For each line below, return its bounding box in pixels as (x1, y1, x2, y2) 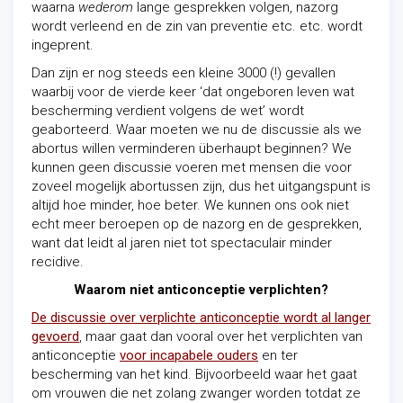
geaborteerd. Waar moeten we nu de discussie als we (31, 121, 362, 138)
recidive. (31, 254, 84, 270)
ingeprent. (31, 37, 94, 53)
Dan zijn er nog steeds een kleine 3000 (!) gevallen (31, 65, 336, 81)
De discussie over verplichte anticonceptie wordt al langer (31, 309, 371, 326)
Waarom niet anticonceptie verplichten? (74, 282, 329, 298)
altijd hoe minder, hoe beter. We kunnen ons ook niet (31, 197, 349, 213)
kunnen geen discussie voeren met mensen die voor (31, 159, 352, 175)
